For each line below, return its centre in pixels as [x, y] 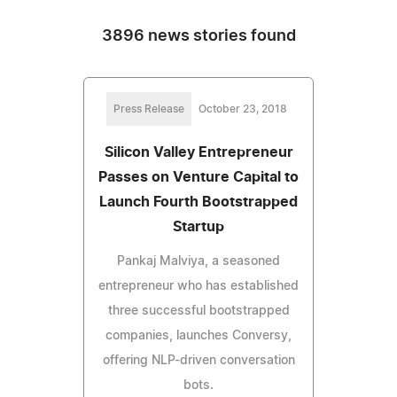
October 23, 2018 [243, 109]
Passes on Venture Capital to [198, 177]
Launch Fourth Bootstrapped [198, 202]
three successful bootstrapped [198, 311]
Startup [198, 226]
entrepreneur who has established [198, 286]
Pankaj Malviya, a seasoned [198, 261]
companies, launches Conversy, [198, 335]
